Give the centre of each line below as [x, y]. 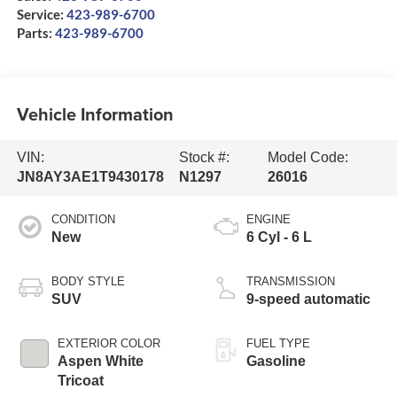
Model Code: [307, 158]
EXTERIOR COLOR [109, 344]
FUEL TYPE [278, 344]
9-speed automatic [308, 300]
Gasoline [276, 362]
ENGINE [269, 220]
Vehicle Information [95, 113]
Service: [41, 15]
